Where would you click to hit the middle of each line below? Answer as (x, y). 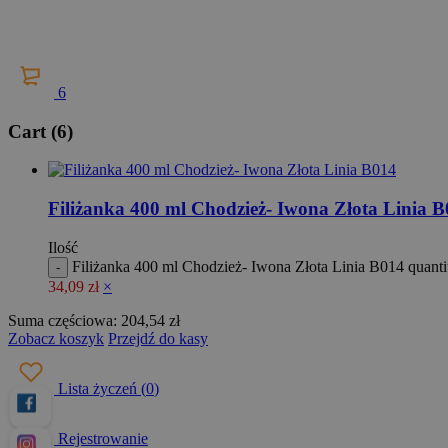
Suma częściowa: (64, 320)
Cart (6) (40, 131)
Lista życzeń (97, 388)
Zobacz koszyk (56, 338)
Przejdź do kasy (158, 338)
